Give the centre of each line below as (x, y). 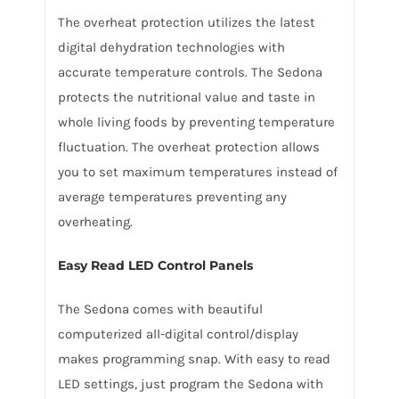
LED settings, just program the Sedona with (190, 383)
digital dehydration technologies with (171, 48)
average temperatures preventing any (172, 197)
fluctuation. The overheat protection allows (188, 147)
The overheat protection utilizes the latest (186, 23)
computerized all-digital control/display (178, 334)
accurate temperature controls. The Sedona (190, 73)
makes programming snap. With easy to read (194, 358)
